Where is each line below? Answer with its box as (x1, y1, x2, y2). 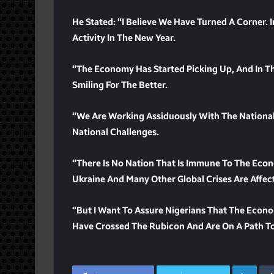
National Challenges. (72, 126, 159, 138)
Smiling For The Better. (72, 79, 168, 91)
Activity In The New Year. (72, 32, 176, 43)
